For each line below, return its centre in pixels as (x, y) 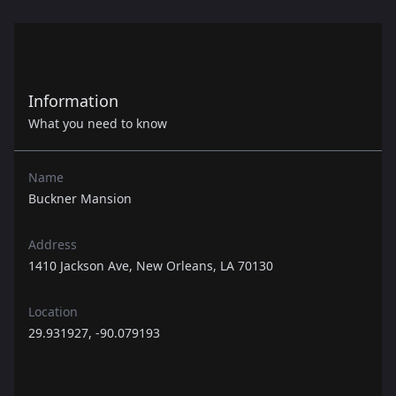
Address (53, 245)
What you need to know (98, 124)
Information (73, 101)
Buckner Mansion (80, 199)
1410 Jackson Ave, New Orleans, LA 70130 (151, 266)
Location (53, 312)
